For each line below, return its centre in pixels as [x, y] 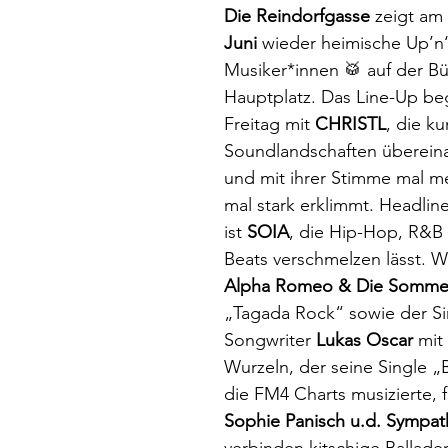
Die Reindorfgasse [297, 16]
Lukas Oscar [364, 340]
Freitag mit [269, 124]
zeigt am [406, 16]
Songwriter [270, 340]
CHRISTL [350, 124]
